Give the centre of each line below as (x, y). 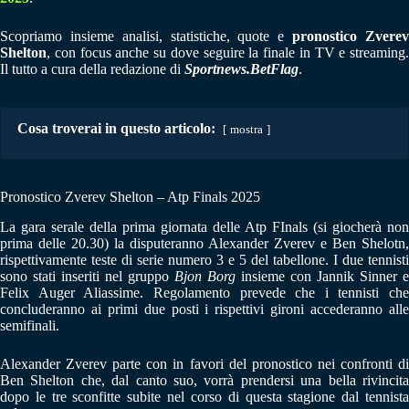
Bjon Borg (205, 276)
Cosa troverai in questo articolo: (116, 128)
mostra (246, 129)
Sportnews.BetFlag (241, 68)
